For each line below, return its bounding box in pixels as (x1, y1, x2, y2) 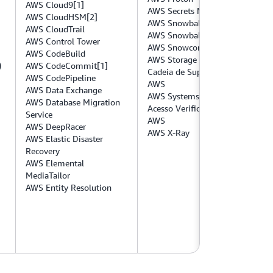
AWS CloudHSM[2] (26, 12, 97, 22)
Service (26, 109, 52, 119)
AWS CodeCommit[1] (26, 60, 108, 71)
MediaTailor (26, 170, 70, 180)
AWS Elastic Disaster (26, 133, 103, 144)
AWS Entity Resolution (26, 182, 112, 193)
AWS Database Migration (26, 97, 120, 107)
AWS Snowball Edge (147, 30, 224, 40)
